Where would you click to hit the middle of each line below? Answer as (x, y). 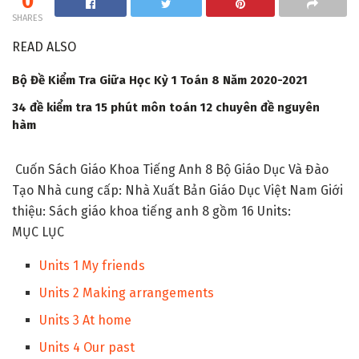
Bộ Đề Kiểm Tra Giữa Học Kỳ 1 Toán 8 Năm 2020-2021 (160, 81)
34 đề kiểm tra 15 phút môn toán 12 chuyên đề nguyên (166, 108)
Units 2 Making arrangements (127, 293)
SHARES (27, 18)
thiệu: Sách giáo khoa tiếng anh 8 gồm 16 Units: (151, 212)
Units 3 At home (86, 321)
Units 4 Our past (87, 348)
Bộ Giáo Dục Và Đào (270, 170)
